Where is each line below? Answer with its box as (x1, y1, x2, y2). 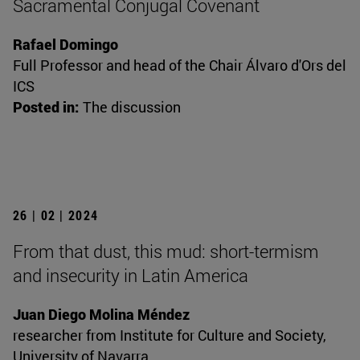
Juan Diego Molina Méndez (13, 305, 190, 325)
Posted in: (13, 97, 79, 117)
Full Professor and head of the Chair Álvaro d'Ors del (13, 55, 346, 76)
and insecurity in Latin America (13, 264, 248, 288)
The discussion (83, 97, 181, 117)
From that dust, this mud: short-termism (13, 239, 319, 264)
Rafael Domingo (13, 35, 118, 55)
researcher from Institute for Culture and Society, (13, 325, 326, 346)
